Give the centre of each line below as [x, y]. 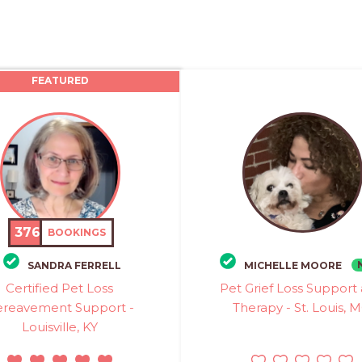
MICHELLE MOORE [293, 265]
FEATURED [60, 80]
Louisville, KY [59, 326]
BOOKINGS [77, 233]
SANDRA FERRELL [74, 265]
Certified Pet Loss [60, 288]
